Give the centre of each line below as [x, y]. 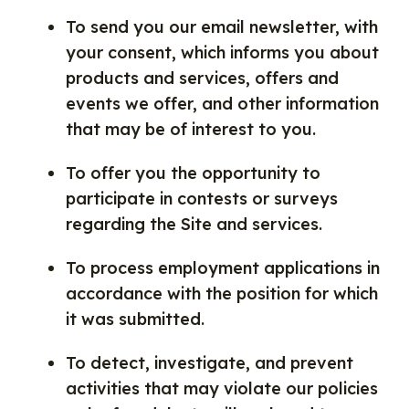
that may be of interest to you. [191, 129]
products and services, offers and [202, 78]
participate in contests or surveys [202, 199]
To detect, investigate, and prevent [210, 363]
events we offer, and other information [222, 104]
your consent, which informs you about [222, 52]
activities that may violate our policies [222, 388]
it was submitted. [135, 319]
